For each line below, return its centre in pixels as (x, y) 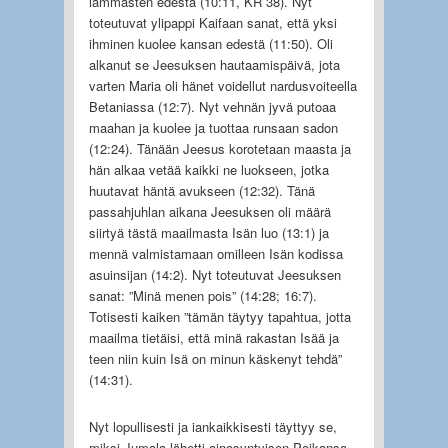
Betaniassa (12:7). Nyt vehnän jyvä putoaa (212, 106)
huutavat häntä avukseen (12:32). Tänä (201, 190)
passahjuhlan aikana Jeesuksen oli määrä (209, 211)
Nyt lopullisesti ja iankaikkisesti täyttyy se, (212, 426)
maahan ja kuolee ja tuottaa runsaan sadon (213, 127)
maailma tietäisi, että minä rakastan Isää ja (213, 337)
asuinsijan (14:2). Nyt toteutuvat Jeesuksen (214, 274)
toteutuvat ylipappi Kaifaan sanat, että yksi (212, 22)
